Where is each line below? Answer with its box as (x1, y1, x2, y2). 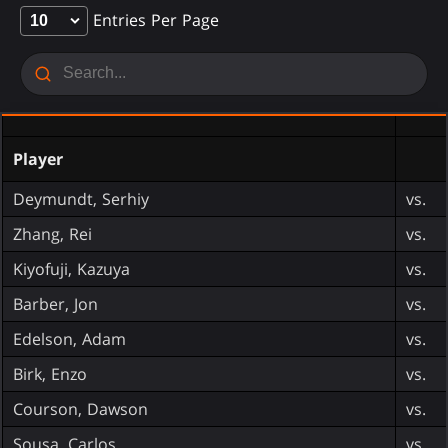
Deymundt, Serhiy (13, 187, 149, 210)
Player (13, 147, 63, 170)
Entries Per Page (88, 8, 219, 31)
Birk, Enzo (13, 362, 87, 385)
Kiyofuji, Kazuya (13, 257, 130, 280)
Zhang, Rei (13, 222, 92, 245)
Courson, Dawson (13, 397, 148, 420)
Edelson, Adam (13, 327, 126, 350)
